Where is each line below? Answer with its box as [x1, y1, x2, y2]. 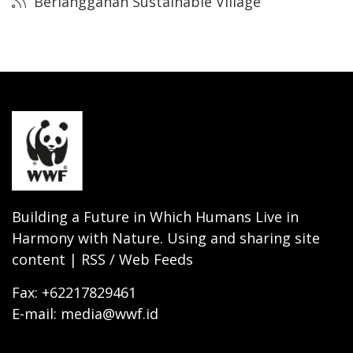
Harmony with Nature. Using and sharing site [12, 228, 320, 247]
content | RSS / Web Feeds [12, 249, 193, 269]
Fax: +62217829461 [12, 282, 136, 302]
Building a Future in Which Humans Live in [12, 206, 299, 226]
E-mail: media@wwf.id [12, 303, 158, 323]
